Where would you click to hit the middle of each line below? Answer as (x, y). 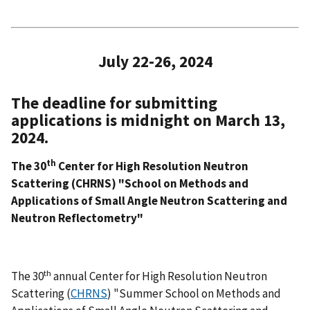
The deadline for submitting (114, 103)
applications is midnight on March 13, (148, 120)
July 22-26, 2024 (155, 62)
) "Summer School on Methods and (194, 294)
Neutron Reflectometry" (77, 218)
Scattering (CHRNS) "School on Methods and (130, 184)
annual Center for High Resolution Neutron (159, 276)
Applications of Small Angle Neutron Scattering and (149, 201)
